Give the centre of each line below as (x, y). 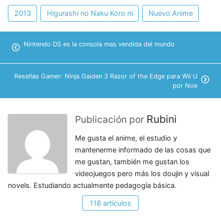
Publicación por (111, 120)
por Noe (185, 86)
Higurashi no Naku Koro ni (90, 13)
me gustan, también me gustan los (132, 162)
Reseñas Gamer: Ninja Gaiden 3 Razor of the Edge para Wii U (106, 76)
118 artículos (110, 203)
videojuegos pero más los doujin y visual (142, 174)
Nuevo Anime (170, 13)
